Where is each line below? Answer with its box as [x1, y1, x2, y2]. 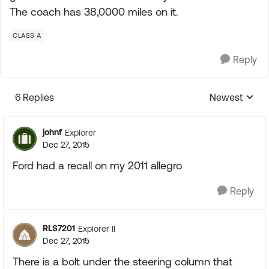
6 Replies [15, 92, 54, 103]
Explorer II [78, 223, 115, 234]
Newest [210, 92, 243, 103]
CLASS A [13, 32, 41, 39]
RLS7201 [43, 223, 75, 233]
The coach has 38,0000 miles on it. [10, 5, 178, 18]
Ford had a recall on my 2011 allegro [13, 159, 182, 172]
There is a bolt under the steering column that [13, 255, 232, 268]
